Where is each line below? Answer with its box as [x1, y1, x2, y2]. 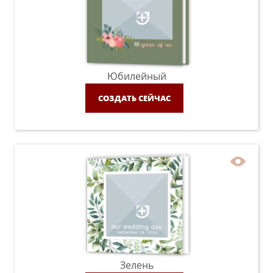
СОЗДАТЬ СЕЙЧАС [97, 92, 171, 104]
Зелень [119, 258, 154, 272]
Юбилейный [107, 69, 166, 83]
